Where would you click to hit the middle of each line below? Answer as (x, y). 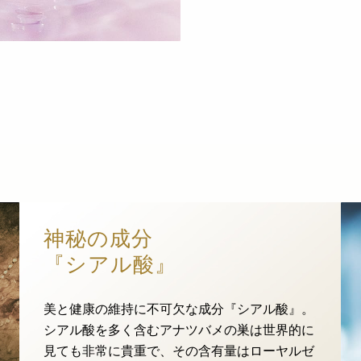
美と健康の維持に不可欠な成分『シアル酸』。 (178, 309)
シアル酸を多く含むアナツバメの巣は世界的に (178, 330)
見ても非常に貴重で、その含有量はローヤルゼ (178, 351)
